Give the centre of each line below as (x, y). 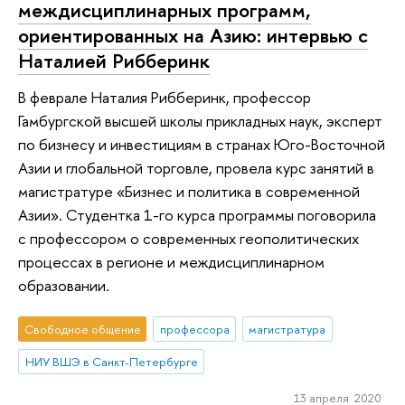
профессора (194, 330)
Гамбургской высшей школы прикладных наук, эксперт (200, 120)
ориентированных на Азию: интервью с (193, 35)
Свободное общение (82, 330)
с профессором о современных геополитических (188, 238)
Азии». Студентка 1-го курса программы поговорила (197, 214)
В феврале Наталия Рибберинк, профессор (165, 97)
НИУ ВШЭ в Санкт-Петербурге (111, 361)
